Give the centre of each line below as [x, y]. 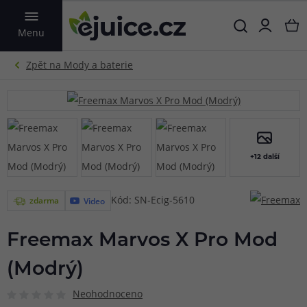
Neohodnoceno [108, 294]
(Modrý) [45, 270]
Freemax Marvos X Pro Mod [142, 241]
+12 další [265, 157]
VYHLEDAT [60, 19]
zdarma [44, 200]
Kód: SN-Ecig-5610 [153, 200]
